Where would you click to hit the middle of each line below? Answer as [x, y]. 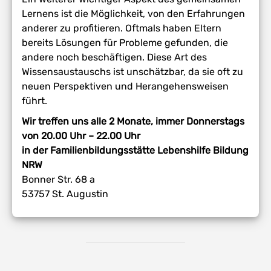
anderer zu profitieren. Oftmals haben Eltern [122, 28]
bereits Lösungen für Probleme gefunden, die [125, 43]
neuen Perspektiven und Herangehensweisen [126, 87]
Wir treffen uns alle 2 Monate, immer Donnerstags [133, 122]
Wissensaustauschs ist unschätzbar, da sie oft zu [133, 72]
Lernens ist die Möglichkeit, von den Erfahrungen [134, 14]
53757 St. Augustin [65, 194]
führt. [35, 101]
